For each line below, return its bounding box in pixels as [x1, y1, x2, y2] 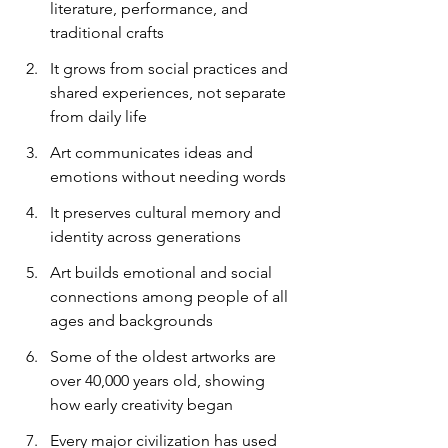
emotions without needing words [50, 167, 286, 187]
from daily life [50, 107, 147, 127]
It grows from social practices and [50, 59, 292, 79]
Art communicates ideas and [50, 143, 257, 163]
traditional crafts [50, 23, 164, 43]
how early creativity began [50, 395, 233, 415]
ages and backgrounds [50, 311, 213, 331]
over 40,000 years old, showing [50, 371, 269, 391]
